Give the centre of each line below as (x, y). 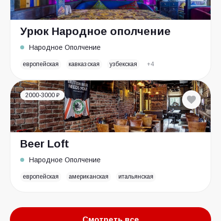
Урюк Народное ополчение (95, 31)
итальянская (136, 177)
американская (89, 177)
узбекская (123, 64)
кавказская (84, 64)
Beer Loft (45, 144)
